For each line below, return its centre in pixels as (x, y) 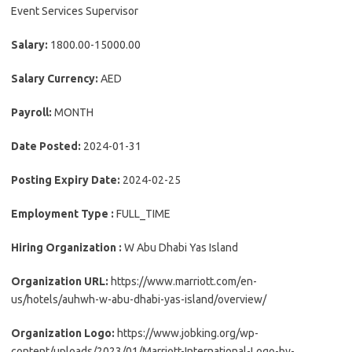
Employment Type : (64, 214)
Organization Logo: (64, 334)
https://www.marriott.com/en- (184, 282)
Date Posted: (47, 147)
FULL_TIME (143, 214)
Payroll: (33, 113)
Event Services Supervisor (75, 11)
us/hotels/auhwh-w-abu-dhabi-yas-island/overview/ (139, 300)
